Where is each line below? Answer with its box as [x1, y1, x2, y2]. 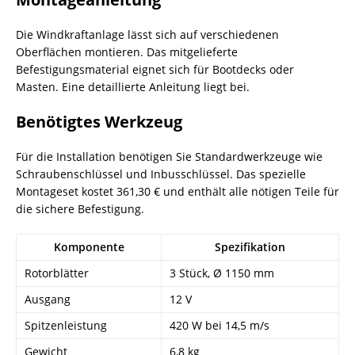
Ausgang [25, 292, 71, 307]
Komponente [53, 239, 124, 254]
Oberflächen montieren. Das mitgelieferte [16, 44, 238, 59]
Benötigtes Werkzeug [16, 111, 182, 132]
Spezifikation [215, 239, 285, 254]
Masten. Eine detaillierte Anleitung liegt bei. [16, 79, 250, 94]
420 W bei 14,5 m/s [170, 318, 269, 333]
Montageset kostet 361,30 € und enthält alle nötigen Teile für [16, 184, 339, 199]
